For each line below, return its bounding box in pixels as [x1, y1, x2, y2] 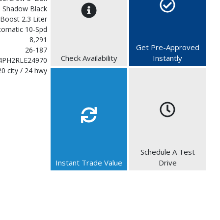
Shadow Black [2, 3, 47, 13]
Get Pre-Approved [136, 42, 199, 52]
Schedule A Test [140, 146, 195, 157]
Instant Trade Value [55, 157, 122, 167]
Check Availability [60, 53, 117, 63]
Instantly [153, 53, 182, 63]
